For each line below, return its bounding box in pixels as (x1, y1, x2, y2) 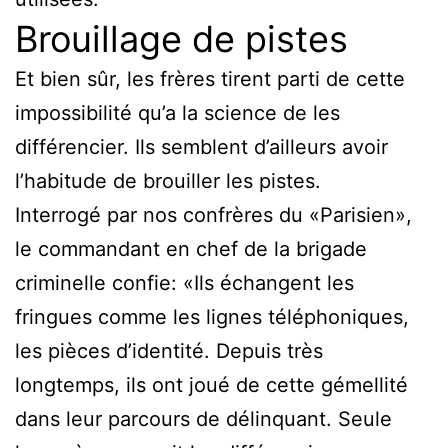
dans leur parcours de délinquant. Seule (15, 407, 392, 432)
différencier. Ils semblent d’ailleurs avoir (15, 135, 388, 160)
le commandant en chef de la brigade (15, 237, 367, 262)
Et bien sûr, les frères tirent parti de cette (15, 67, 405, 92)
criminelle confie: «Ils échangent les (15, 271, 354, 296)
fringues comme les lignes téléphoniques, (15, 305, 409, 330)
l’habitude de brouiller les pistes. (15, 169, 321, 194)
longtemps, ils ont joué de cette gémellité (15, 373, 408, 398)
